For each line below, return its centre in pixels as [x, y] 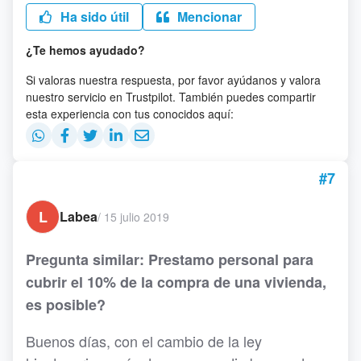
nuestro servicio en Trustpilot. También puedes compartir [171, 97]
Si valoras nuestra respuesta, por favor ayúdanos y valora [173, 80]
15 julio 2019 [137, 216]
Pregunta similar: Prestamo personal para [170, 260]
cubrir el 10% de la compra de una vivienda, [176, 282]
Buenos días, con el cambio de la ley [144, 341]
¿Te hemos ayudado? [85, 50]
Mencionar [208, 17]
